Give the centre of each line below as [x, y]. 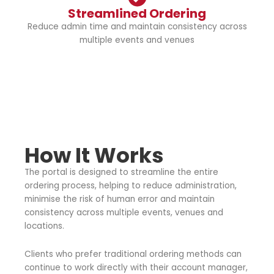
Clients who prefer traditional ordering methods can [133, 254]
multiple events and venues [137, 40]
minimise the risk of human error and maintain [120, 199]
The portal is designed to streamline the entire [121, 172]
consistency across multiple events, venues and [124, 213]
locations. [44, 226]
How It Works [94, 156]
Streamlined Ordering [137, 14]
